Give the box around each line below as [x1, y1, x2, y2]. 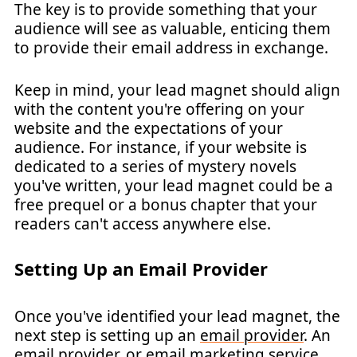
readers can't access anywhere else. [14, 213, 271, 234]
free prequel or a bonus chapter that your [14, 194, 317, 215]
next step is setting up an [14, 325, 200, 346]
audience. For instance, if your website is [14, 136, 307, 158]
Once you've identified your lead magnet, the [14, 306, 340, 327]
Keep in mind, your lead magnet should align [14, 79, 340, 100]
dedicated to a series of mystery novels [14, 155, 296, 177]
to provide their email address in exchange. [14, 37, 328, 58]
